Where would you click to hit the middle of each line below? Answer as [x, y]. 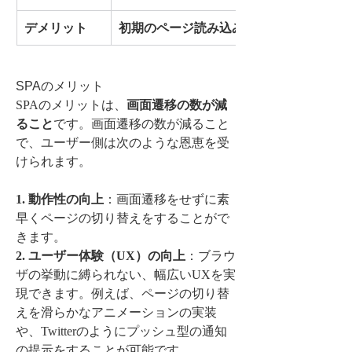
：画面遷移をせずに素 [167, 199]
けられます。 [53, 161]
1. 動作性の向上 [60, 199]
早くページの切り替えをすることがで [123, 218]
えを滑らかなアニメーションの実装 [116, 312]
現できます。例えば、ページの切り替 [123, 293]
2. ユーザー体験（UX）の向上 [101, 255]
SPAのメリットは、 [71, 104]
